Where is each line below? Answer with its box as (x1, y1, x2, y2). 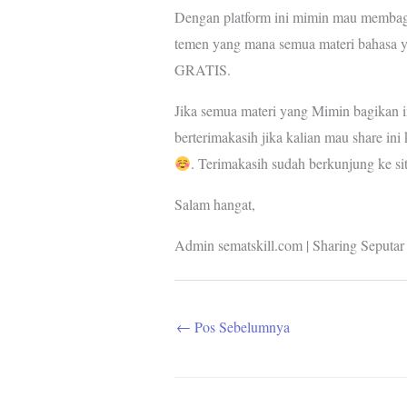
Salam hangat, (174, 194, 255, 214)
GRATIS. (174, 60, 231, 80)
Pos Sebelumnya (191, 317, 290, 337)
